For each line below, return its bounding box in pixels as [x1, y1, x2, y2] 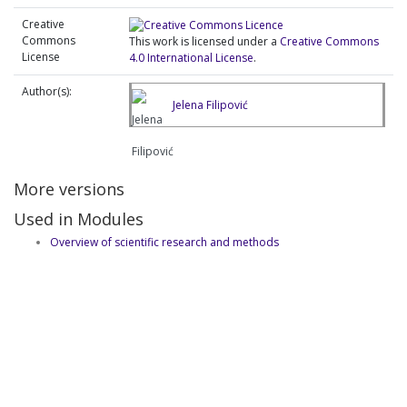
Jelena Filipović [173, 96, 248, 113]
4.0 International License [129, 49, 253, 65]
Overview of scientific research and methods [50, 233, 279, 250]
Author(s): [22, 83, 72, 99]
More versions [14, 177, 124, 200]
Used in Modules [14, 207, 144, 230]
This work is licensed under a [129, 33, 280, 49]
